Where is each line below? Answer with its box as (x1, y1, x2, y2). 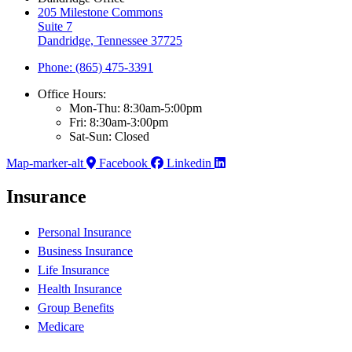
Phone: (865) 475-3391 (38, 60, 153, 75)
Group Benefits (38, 301, 114, 315)
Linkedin (167, 156, 211, 170)
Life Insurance (38, 263, 109, 277)
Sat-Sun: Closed (69, 130, 149, 144)
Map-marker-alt (6, 156, 83, 170)
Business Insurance (38, 244, 133, 258)
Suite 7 (38, 20, 72, 34)
